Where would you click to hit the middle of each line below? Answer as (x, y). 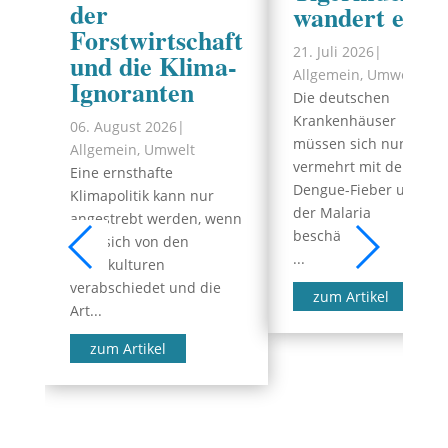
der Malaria (331, 212)
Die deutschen (341, 97)
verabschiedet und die (145, 287)
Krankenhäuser (344, 120)
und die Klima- (153, 66)
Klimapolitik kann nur (141, 195)
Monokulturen (117, 264)
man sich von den (129, 241)
